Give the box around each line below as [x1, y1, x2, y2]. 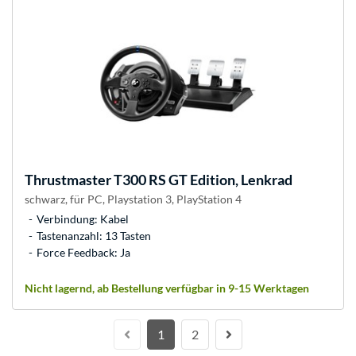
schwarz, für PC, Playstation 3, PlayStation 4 [25, 192, 242, 207]
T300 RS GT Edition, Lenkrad [111, 171, 292, 189]
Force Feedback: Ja [37, 246, 130, 260]
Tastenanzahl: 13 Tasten [37, 229, 151, 243]
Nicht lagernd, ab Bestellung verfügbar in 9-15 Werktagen [25, 281, 309, 296]
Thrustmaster [25, 171, 111, 189]
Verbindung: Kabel [37, 212, 129, 226]
